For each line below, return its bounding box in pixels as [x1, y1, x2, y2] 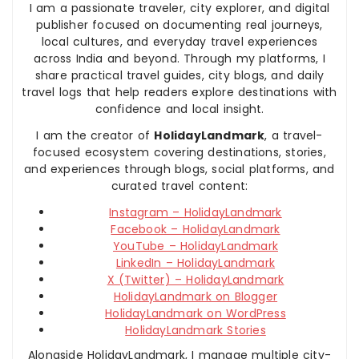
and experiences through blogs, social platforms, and [24, 161, 335, 177]
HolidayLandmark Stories [125, 322, 266, 338]
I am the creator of [36, 127, 155, 143]
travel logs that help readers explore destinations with [22, 84, 337, 100]
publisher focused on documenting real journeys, [36, 17, 323, 33]
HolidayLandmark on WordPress [105, 305, 286, 321]
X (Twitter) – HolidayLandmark [107, 272, 284, 288]
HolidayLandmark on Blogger [113, 288, 278, 305]
